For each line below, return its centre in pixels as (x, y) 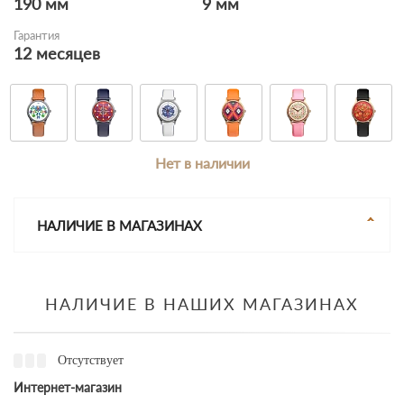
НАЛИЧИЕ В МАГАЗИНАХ (119, 225)
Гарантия (37, 35)
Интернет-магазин (68, 387)
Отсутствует (91, 360)
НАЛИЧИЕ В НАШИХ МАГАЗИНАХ (202, 304)
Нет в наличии (202, 163)
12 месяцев (57, 53)
